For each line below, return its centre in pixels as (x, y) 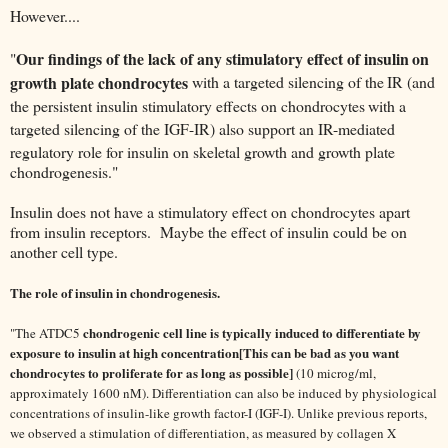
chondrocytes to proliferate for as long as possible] (151, 373)
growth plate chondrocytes (99, 82)
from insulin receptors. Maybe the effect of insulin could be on (208, 232)
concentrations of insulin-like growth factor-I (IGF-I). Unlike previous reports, (218, 413)
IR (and (411, 82)
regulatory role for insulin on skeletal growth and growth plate (202, 152)
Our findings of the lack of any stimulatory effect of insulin (212, 59)
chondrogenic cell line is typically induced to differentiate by (252, 333)
